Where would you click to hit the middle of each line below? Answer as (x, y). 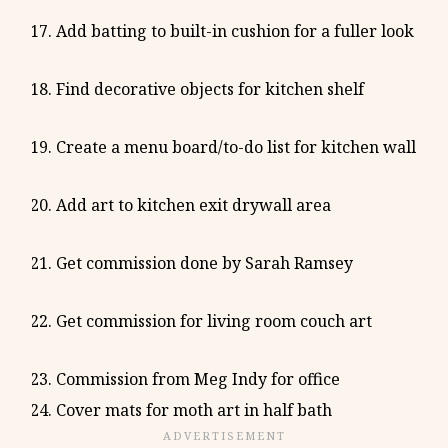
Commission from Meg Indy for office (198, 378)
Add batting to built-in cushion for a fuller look (235, 30)
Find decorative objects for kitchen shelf (210, 88)
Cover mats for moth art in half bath (194, 409)
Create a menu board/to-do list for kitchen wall (236, 146)
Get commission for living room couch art (214, 320)
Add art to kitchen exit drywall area (193, 204)
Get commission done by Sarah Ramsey (204, 262)
